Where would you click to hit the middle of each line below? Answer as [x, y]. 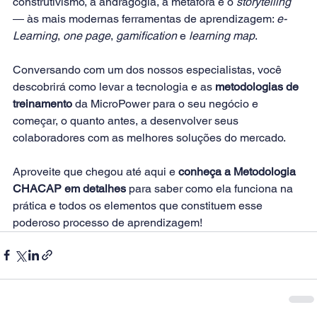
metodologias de [258, 86]
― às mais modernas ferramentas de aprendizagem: [145, 18]
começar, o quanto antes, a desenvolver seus [127, 120]
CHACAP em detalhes [69, 188]
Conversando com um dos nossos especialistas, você [149, 69]
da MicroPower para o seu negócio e [167, 103]
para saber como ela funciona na [211, 188]
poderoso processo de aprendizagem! [108, 222]
